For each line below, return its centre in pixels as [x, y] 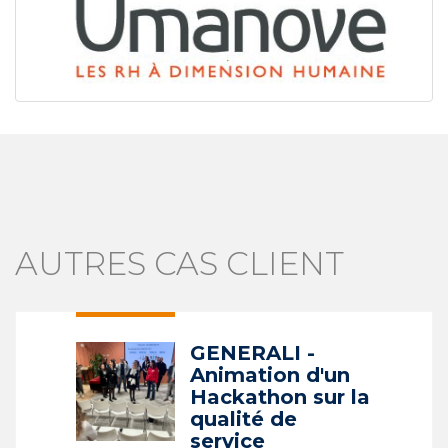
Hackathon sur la [279, 397]
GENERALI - [252, 353]
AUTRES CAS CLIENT [179, 264]
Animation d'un [269, 375]
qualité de [243, 419]
